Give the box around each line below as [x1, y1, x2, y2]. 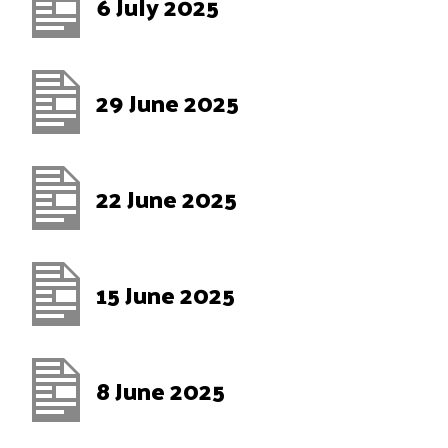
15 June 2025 [96, 272, 235, 316]
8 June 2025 [96, 368, 225, 412]
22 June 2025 [96, 176, 237, 220]
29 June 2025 [96, 80, 239, 124]
